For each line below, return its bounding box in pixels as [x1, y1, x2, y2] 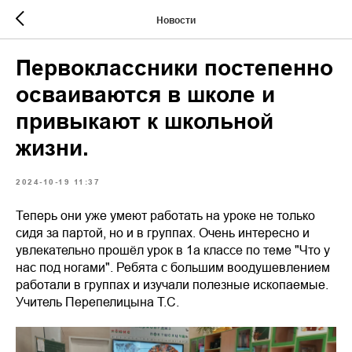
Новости [156, 14, 196, 26]
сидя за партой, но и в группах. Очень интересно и [16, 226, 310, 240]
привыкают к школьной [16, 109, 273, 134]
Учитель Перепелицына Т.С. [16, 295, 179, 309]
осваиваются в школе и [16, 82, 275, 107]
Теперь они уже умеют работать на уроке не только [16, 209, 315, 222]
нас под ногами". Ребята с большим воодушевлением [16, 261, 330, 274]
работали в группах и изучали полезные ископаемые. [16, 278, 328, 291]
